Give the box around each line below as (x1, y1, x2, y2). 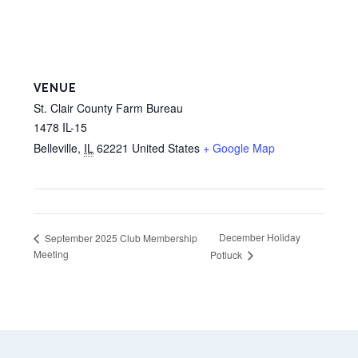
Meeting (34, 247, 69, 261)
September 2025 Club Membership (42, 230, 197, 245)
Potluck (210, 248, 245, 262)
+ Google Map (203, 140, 275, 156)
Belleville (34, 140, 78, 156)
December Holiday (219, 230, 301, 245)
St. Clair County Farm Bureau (34, 100, 183, 116)
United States (132, 140, 200, 156)
